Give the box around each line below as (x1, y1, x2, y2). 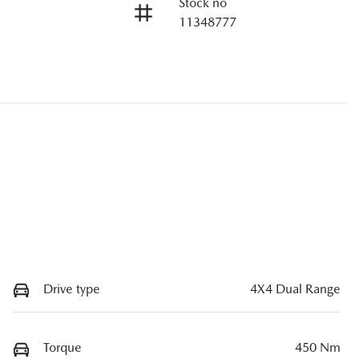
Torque (43, 340, 82, 356)
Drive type (43, 280, 100, 296)
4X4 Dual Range (250, 280, 341, 296)
